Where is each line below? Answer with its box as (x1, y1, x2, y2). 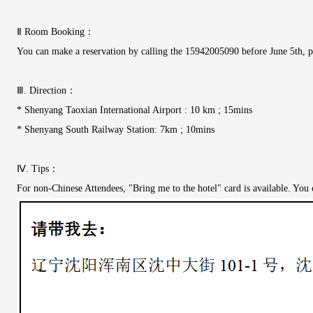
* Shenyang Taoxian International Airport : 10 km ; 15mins (17, 105, 252, 115)
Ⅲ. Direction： (17, 85, 76, 96)
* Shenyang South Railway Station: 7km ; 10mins (17, 124, 214, 135)
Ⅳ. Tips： (17, 163, 59, 174)
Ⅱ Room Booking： (17, 27, 94, 37)
